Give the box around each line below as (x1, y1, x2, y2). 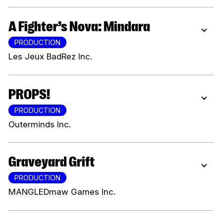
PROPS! (16, 86, 50, 103)
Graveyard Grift (16, 154, 95, 170)
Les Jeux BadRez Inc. (8, 52, 92, 62)
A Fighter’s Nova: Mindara (16, 18, 150, 35)
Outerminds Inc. (8, 119, 71, 129)
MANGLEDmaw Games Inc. (8, 187, 115, 197)
